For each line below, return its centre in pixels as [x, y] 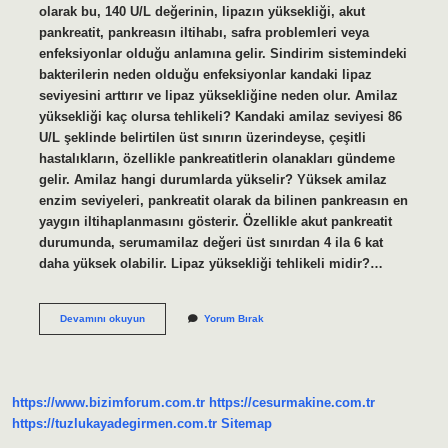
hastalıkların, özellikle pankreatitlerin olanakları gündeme [216, 158]
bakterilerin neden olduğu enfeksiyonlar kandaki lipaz [205, 74]
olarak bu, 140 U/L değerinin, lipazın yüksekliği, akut [201, 11]
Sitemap [246, 424]
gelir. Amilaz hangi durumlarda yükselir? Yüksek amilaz [212, 179]
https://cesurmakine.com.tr [292, 403]
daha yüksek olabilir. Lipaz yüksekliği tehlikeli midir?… [210, 263]
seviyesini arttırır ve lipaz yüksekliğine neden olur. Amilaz [218, 95]
